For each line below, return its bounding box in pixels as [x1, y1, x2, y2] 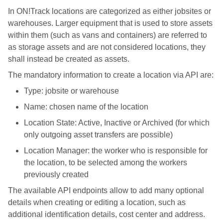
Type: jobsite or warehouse [24, 87, 119, 96]
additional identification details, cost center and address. [8, 210, 205, 219]
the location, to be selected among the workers [24, 158, 187, 167]
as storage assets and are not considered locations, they [8, 43, 206, 52]
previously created [24, 170, 89, 179]
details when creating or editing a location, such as [8, 198, 186, 207]
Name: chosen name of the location [24, 103, 148, 111]
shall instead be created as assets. [8, 55, 129, 64]
